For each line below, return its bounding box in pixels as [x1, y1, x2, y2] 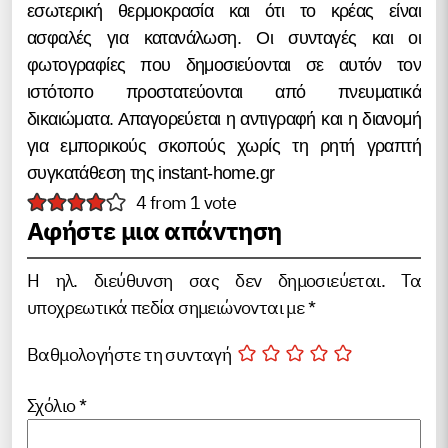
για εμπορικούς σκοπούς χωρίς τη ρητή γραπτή [27, 136, 421, 156]
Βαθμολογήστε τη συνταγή [27, 343, 232, 367]
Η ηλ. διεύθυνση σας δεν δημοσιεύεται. [27, 269, 385, 292]
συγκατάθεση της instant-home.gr [27, 163, 275, 183]
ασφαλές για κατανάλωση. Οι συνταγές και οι [27, 28, 421, 48]
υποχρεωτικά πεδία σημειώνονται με [27, 296, 308, 319]
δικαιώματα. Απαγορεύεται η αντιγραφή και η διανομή [27, 109, 421, 129]
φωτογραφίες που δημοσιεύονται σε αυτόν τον [27, 55, 421, 75]
